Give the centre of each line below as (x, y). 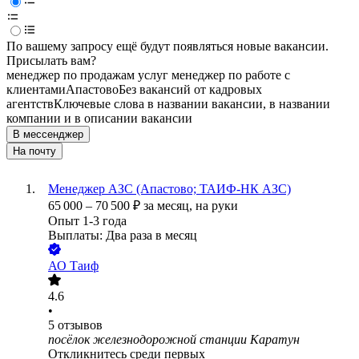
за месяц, (169, 206)
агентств (30, 104)
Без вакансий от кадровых (190, 90)
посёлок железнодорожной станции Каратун (174, 340)
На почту (34, 151)
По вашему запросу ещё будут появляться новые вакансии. (167, 46)
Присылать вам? (51, 61)
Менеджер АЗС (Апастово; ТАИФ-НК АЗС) (169, 189)
